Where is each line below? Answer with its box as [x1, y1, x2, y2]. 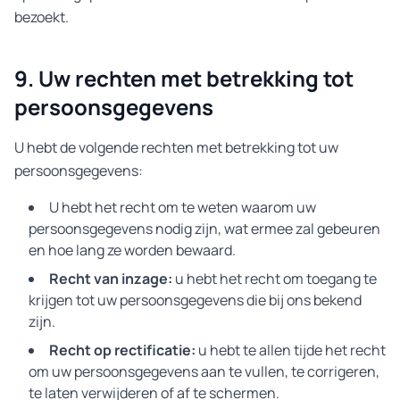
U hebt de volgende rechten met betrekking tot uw [14, 137, 338, 157]
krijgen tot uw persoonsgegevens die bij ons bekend [29, 290, 362, 310]
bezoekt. [14, 7, 69, 27]
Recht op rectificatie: [49, 340, 196, 360]
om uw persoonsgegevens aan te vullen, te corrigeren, [29, 362, 379, 381]
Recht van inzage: [49, 269, 172, 288]
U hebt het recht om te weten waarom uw [49, 197, 316, 217]
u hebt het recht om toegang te [172, 269, 377, 288]
